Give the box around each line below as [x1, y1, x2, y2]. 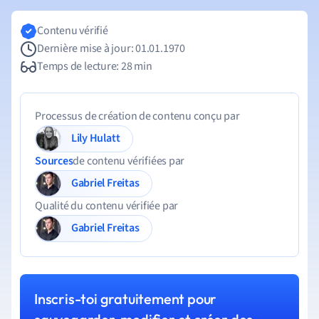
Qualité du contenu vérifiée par [35, 198, 179, 214]
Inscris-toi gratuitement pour [34, 290, 217, 308]
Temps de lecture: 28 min [37, 58, 152, 74]
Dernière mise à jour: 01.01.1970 [37, 41, 185, 56]
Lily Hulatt [89, 130, 120, 146]
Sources [35, 153, 73, 169]
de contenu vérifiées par [73, 153, 185, 169]
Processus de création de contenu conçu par [35, 108, 240, 124]
